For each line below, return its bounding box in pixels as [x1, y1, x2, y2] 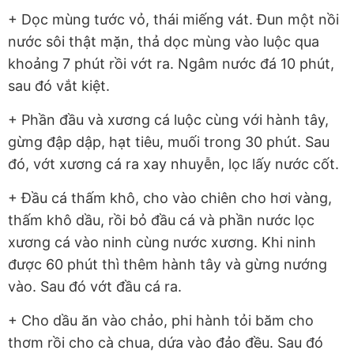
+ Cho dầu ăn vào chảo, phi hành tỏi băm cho [8, 311, 314, 329]
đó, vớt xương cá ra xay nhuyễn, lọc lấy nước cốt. [8, 155, 339, 172]
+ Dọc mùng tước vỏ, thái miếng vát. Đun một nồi [8, 10, 339, 28]
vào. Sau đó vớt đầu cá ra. [8, 277, 182, 295]
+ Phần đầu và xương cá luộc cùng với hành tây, [8, 111, 329, 128]
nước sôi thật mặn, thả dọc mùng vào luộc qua [8, 32, 319, 50]
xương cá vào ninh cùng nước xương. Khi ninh [8, 233, 316, 250]
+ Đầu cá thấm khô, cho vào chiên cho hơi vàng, [8, 189, 332, 206]
